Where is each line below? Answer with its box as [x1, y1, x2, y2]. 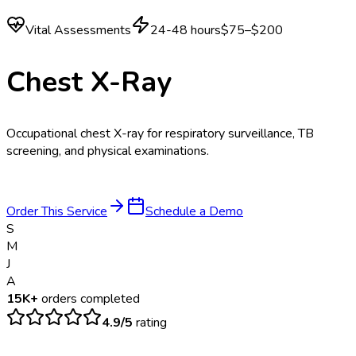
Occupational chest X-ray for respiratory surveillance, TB [6, 125, 314, 143]
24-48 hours [150, 21, 221, 39]
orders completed [38, 290, 140, 308]
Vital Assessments [25, 21, 131, 39]
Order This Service [6, 203, 107, 221]
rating [133, 314, 167, 332]
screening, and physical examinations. [6, 142, 209, 161]
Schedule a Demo [145, 203, 243, 221]
